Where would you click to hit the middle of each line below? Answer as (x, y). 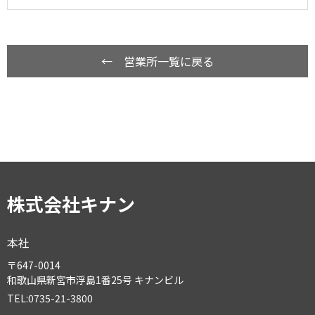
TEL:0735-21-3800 (50, 298)
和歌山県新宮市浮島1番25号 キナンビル (95, 279)
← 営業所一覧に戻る (157, 61)
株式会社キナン (71, 203)
